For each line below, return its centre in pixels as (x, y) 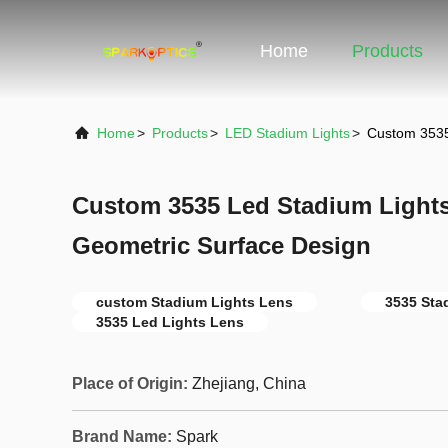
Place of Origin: (130, 383)
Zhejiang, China (249, 383)
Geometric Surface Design (221, 245)
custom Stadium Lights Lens (194, 302)
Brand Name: (122, 436)
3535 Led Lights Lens (170, 322)
